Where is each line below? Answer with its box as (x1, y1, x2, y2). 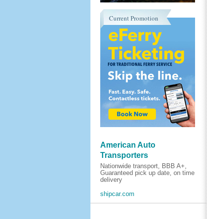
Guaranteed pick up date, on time (100, 169, 195, 176)
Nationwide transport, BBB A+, (100, 162, 187, 170)
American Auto (100, 140, 155, 149)
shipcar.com (100, 190, 134, 197)
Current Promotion (109, 14, 158, 23)
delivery (100, 176, 122, 183)
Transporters (100, 151, 148, 159)
